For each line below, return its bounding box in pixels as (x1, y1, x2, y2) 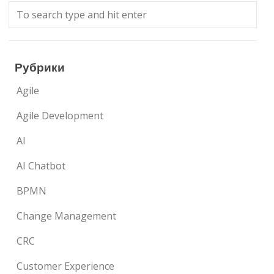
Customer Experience (17, 259, 115, 273)
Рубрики (15, 59, 65, 75)
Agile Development (17, 109, 104, 122)
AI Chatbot (17, 159, 66, 172)
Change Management (17, 209, 117, 223)
